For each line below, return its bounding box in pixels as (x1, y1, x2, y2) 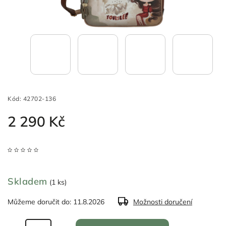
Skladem (8, 176, 47, 188)
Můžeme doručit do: (8, 197, 71, 207)
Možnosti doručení (133, 197, 192, 207)
